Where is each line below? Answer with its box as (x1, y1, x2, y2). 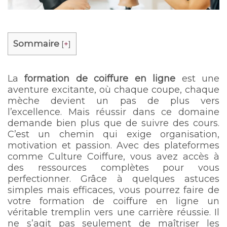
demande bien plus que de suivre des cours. (8, 117, 219, 129)
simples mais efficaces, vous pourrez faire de (8, 184, 219, 196)
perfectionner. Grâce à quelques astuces (8, 173, 219, 184)
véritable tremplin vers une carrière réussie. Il (8, 206, 219, 218)
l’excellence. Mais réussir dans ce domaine (8, 106, 219, 118)
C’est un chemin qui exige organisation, (8, 128, 219, 140)
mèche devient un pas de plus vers (8, 95, 219, 106)
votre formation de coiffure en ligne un (8, 195, 219, 207)
